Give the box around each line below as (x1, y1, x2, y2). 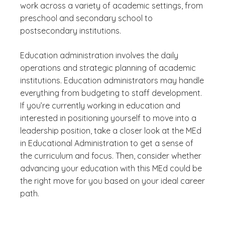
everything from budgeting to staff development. (20, 88, 202, 98)
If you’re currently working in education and (20, 100, 180, 110)
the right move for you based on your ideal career (20, 176, 205, 186)
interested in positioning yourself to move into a (20, 113, 196, 123)
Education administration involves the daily (20, 50, 178, 60)
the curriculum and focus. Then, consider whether (20, 151, 201, 161)
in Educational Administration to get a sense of (20, 138, 193, 148)
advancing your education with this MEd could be (20, 163, 202, 173)
